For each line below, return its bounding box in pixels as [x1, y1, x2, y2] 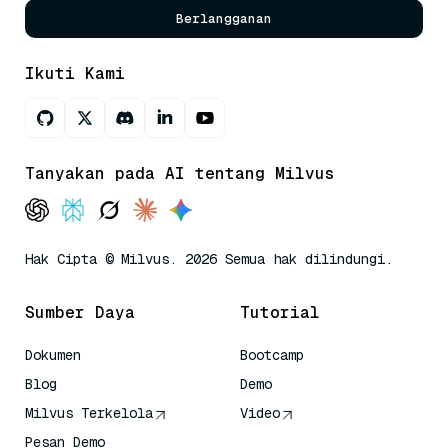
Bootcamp [240, 346, 304, 365]
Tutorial [240, 302, 320, 324]
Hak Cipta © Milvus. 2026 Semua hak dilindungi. [25, 250, 393, 269]
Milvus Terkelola [25, 404, 153, 423]
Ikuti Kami [25, 63, 125, 85]
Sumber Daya [25, 302, 135, 324]
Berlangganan [176, 10, 272, 28]
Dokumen [25, 346, 81, 365]
